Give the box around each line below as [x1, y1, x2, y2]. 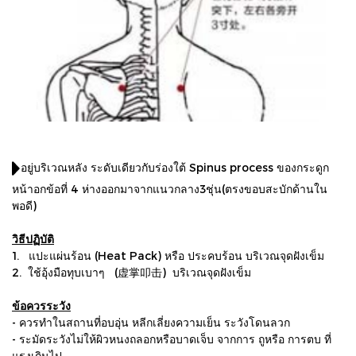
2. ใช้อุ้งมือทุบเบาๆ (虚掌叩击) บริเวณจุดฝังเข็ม [12, 265, 251, 280]
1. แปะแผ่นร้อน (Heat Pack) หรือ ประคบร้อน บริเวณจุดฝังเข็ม [12, 249, 324, 263]
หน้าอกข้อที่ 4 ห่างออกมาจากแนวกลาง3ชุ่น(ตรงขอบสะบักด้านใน [12, 182, 327, 196]
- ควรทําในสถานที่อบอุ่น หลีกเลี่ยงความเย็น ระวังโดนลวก [12, 315, 293, 330]
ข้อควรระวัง [12, 299, 71, 313]
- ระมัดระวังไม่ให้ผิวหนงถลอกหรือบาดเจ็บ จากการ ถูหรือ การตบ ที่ [12, 332, 331, 346]
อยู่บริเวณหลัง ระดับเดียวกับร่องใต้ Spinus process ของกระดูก [21, 161, 330, 175]
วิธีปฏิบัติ [12, 232, 54, 246]
